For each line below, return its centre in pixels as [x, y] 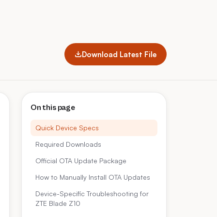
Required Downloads [68, 144]
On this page [53, 108]
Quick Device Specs [67, 128]
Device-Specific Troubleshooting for [92, 194]
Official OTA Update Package [81, 161]
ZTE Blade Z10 [58, 203]
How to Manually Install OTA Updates [93, 177]
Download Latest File [119, 54]
